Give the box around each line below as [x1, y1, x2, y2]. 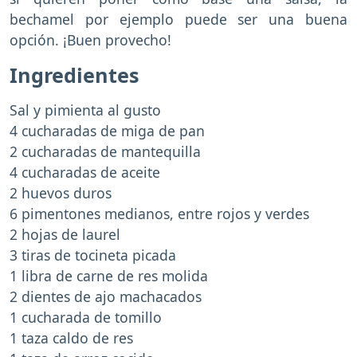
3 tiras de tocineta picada [10, 245, 176, 265]
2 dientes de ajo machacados [10, 286, 202, 306]
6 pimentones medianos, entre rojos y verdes [10, 203, 309, 223]
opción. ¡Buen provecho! [10, 29, 171, 49]
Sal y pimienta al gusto [10, 100, 161, 120]
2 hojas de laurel [10, 224, 120, 244]
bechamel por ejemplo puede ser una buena [10, 9, 347, 29]
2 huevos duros [10, 182, 112, 202]
